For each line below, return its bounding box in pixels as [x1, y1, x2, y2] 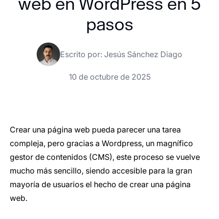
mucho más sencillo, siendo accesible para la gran [10, 166, 192, 176]
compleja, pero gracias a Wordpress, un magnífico [10, 138, 193, 149]
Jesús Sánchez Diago [104, 49, 182, 60]
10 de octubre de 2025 [68, 72, 151, 82]
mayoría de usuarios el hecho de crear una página [10, 179, 191, 190]
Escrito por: [60, 49, 104, 60]
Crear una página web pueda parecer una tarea [10, 125, 181, 135]
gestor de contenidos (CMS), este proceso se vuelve [10, 152, 200, 162]
